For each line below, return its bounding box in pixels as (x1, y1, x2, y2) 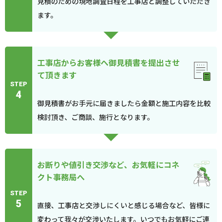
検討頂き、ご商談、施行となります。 (37, 112, 154, 122)
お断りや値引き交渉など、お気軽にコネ (37, 159, 179, 170)
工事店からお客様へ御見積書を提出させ (37, 56, 180, 68)
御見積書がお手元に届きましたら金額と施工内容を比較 (37, 98, 211, 108)
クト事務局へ (37, 171, 85, 183)
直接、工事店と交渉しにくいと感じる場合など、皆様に (37, 200, 210, 210)
